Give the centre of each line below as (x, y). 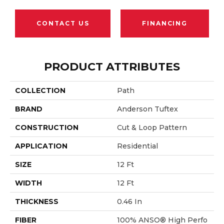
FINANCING (165, 23)
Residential (137, 146)
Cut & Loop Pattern (152, 127)
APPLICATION (41, 146)
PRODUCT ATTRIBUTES (112, 66)
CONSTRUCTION (47, 127)
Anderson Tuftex (147, 109)
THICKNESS (37, 201)
